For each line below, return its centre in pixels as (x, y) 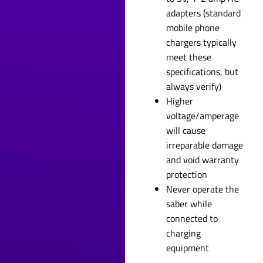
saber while (189, 203)
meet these (189, 57)
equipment (188, 247)
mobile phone (193, 27)
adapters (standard (204, 13)
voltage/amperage (203, 115)
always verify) (194, 86)
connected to (192, 218)
